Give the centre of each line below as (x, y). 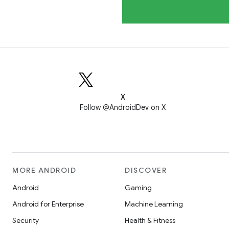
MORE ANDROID (44, 170)
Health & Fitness (150, 220)
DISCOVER (146, 170)
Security (26, 220)
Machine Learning (154, 204)
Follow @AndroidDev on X (123, 107)
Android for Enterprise (48, 204)
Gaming (138, 188)
